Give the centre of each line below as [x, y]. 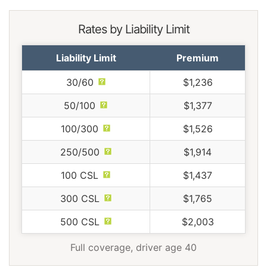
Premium [197, 58]
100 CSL [80, 175]
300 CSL [80, 198]
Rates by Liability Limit [133, 29]
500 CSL [80, 221]
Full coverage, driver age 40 [133, 247]
